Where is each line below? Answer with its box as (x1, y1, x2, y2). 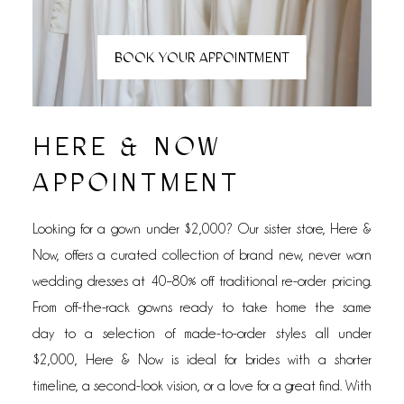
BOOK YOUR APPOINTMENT (115, 49, 289, 67)
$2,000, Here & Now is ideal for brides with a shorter (32, 352, 372, 368)
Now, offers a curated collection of (32, 247, 234, 263)
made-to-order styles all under (184, 326, 372, 342)
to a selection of (63, 326, 175, 342)
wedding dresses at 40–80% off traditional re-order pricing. (32, 273, 372, 289)
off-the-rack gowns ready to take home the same (65, 299, 372, 316)
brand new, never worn (239, 247, 372, 263)
